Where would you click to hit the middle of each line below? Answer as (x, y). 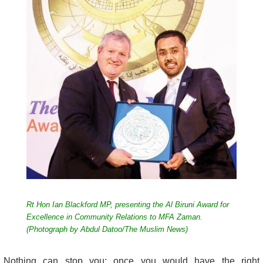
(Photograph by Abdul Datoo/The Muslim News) (107, 229)
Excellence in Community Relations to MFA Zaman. (114, 217)
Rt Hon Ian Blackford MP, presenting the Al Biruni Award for (128, 204)
